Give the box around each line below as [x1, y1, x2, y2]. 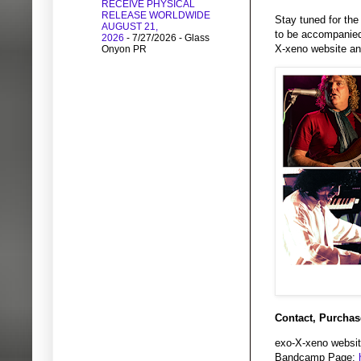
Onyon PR [102, 44, 147, 56]
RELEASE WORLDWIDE [102, 10, 210, 22]
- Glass [176, 32, 210, 44]
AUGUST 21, [102, 21, 158, 33]
